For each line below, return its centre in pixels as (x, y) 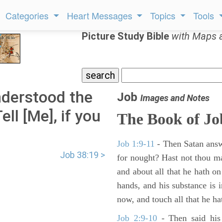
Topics (164, 15)
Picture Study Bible (127, 36)
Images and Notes (175, 98)
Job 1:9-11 (136, 144)
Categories (28, 15)
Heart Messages (101, 15)
